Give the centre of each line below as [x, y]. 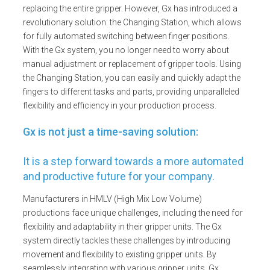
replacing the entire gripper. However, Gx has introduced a [130, 8]
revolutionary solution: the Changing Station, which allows [132, 22]
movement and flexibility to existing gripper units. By [120, 254]
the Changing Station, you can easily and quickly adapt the [132, 78]
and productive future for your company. [119, 176]
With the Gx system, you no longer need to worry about [126, 50]
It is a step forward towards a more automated [133, 161]
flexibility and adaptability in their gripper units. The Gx [122, 226]
